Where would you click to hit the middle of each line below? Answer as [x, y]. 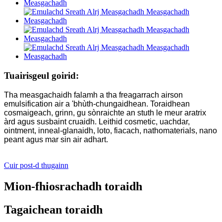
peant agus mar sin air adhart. [56, 139]
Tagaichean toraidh [53, 209]
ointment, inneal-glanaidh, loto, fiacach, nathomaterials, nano [111, 130]
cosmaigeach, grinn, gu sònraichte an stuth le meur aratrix [105, 112]
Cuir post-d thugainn [36, 165]
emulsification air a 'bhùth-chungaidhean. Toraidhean [97, 104]
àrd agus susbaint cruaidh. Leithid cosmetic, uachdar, [97, 121]
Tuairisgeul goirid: [41, 76]
